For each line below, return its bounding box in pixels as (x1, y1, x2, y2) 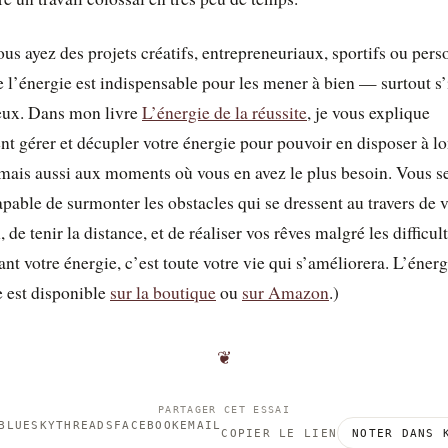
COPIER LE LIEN (221, 427, 338, 439)
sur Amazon (242, 281, 329, 304)
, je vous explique (307, 101, 430, 124)
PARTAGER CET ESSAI (158, 404, 290, 415)
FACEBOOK (114, 419, 181, 431)
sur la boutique (110, 281, 216, 304)
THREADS (56, 419, 114, 431)
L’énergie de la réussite (142, 101, 307, 124)
